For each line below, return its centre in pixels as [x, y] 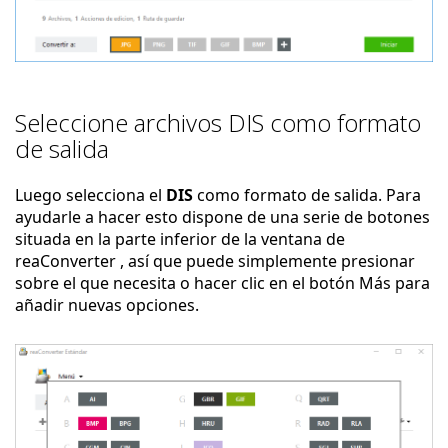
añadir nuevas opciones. [107, 305]
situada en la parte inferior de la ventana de [180, 239]
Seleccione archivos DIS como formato [218, 123]
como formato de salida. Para [309, 195]
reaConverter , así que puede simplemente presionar [215, 261]
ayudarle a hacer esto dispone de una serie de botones [222, 217]
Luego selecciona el [90, 195]
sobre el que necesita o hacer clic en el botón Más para [222, 283]
